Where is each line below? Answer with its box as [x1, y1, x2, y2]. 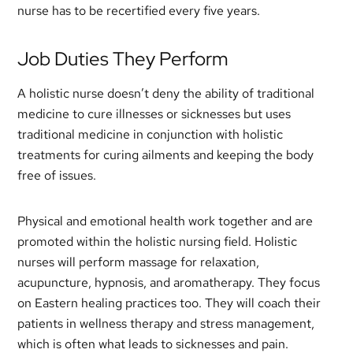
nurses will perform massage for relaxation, [17, 254, 260, 270]
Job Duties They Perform [17, 46, 229, 71]
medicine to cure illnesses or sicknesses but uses [17, 106, 292, 122]
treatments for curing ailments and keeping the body [17, 147, 314, 163]
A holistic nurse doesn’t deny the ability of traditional [17, 85, 315, 102]
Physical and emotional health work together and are [17, 213, 314, 229]
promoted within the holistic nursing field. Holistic [17, 233, 298, 250]
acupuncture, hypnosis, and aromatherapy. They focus [17, 274, 321, 291]
